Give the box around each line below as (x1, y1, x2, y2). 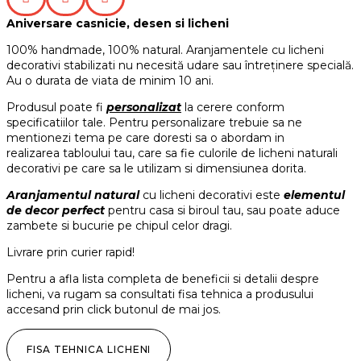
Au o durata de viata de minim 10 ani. (6, 73, 214, 88)
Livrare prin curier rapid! (6, 245, 135, 259)
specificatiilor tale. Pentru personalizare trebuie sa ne (6, 115, 302, 130)
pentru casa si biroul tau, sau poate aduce (108, 203, 340, 218)
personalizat (106, 100, 181, 114)
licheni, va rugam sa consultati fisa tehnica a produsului (6, 287, 313, 301)
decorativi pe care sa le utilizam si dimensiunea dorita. (6, 161, 306, 176)
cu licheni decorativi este (143, 188, 284, 202)
